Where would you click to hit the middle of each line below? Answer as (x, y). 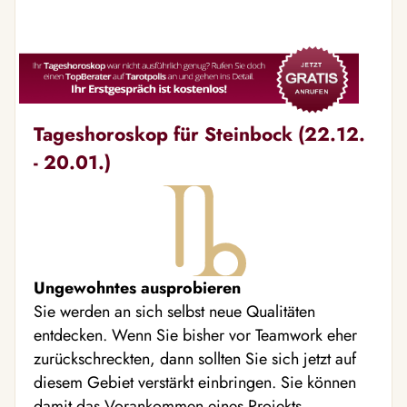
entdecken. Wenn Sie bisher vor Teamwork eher (195, 336)
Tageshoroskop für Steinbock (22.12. (199, 134)
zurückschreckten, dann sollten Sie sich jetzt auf (195, 359)
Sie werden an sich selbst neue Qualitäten (174, 312)
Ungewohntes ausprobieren (137, 288)
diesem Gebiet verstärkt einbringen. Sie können (195, 383)
